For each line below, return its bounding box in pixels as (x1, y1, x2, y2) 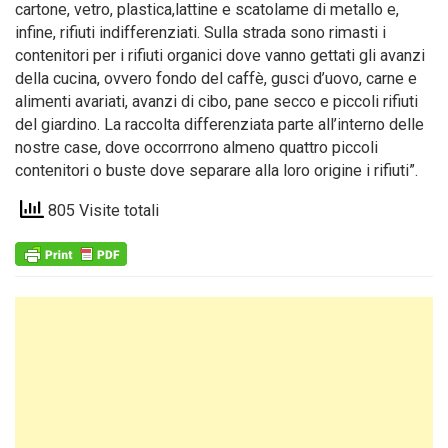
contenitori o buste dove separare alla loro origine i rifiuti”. (15, 161, 418, 180)
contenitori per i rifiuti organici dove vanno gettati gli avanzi (15, 46, 425, 65)
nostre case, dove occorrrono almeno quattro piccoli (15, 138, 378, 157)
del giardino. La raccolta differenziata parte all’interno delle (15, 115, 424, 134)
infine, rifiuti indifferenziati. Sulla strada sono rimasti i (15, 23, 386, 42)
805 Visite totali (44, 201, 159, 221)
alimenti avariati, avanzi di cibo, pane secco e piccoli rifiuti (15, 92, 418, 111)
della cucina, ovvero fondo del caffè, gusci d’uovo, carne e (15, 69, 417, 88)
